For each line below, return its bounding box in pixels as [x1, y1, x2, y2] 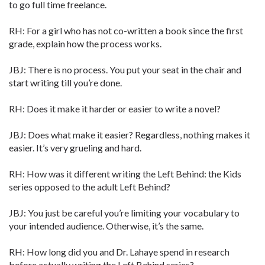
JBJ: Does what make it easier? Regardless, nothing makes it [9, 129, 250, 140]
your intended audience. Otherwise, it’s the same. [9, 220, 203, 231]
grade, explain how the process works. [9, 38, 161, 49]
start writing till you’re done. [9, 77, 122, 88]
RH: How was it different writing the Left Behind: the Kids [9, 168, 241, 179]
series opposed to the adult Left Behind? [9, 181, 170, 192]
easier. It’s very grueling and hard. [9, 142, 141, 153]
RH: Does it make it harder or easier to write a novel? [9, 103, 221, 114]
